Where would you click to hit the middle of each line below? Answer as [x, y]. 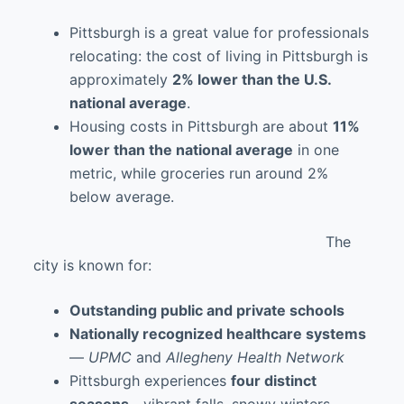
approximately [120, 79]
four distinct [273, 381]
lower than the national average [181, 150]
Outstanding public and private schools [207, 310]
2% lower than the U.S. [251, 79]
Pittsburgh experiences [150, 381]
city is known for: [92, 265]
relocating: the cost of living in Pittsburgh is [218, 56]
